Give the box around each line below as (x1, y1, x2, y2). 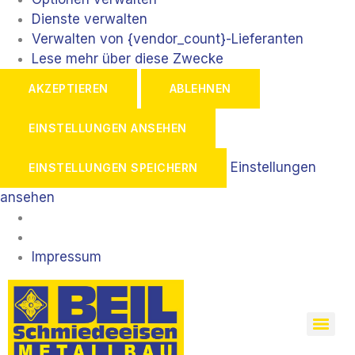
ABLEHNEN (169, 82, 231, 96)
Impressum (32, 249, 101, 265)
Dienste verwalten (32, 11, 147, 28)
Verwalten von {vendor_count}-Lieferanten (32, 31, 303, 48)
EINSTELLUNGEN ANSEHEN (29, 121, 187, 136)
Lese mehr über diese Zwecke (32, 51, 223, 67)
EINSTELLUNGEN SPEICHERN (29, 161, 198, 175)
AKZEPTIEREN (29, 82, 109, 96)
